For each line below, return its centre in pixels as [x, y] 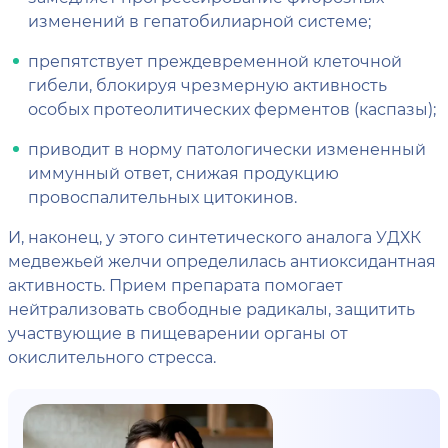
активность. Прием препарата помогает [175, 284]
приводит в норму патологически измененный [227, 148]
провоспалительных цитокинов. [162, 196]
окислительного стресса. [112, 356]
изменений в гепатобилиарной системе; [199, 20]
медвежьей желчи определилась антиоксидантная [222, 260]
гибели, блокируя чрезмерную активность [207, 84]
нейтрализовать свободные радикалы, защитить [211, 308]
